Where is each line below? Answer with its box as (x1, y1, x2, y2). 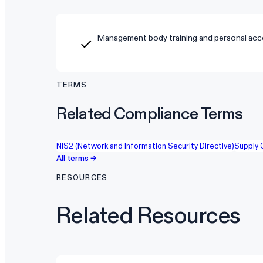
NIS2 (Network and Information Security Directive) (56, 140, 234, 151)
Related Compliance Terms (56, 103, 243, 124)
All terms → (56, 153, 97, 163)
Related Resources (56, 201, 241, 229)
